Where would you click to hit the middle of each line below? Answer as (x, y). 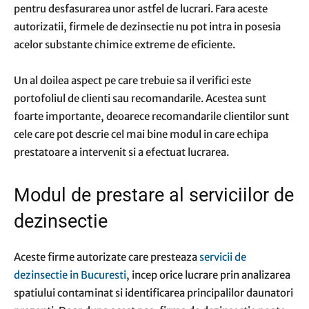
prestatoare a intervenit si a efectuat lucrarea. (121, 152)
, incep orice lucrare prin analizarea (208, 275)
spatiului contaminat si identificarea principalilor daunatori (153, 293)
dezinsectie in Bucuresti (70, 275)
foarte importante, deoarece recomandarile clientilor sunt (151, 116)
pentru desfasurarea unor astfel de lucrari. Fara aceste (141, 9)
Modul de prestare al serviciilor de (154, 195)
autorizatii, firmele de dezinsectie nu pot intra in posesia (147, 27)
